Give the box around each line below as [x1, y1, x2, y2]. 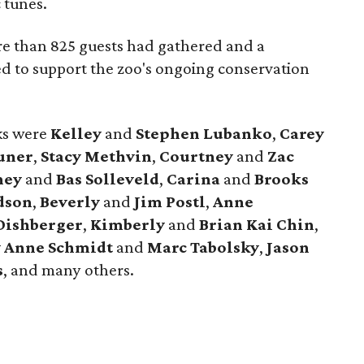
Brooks [254, 169, 310, 188]
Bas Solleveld [56, 169, 160, 188]
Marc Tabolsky [147, 237, 260, 257]
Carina [167, 169, 221, 188]
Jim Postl [134, 192, 206, 211]
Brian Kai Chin [199, 214, 315, 234]
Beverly [40, 192, 101, 211]
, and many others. [3, 260, 135, 279]
